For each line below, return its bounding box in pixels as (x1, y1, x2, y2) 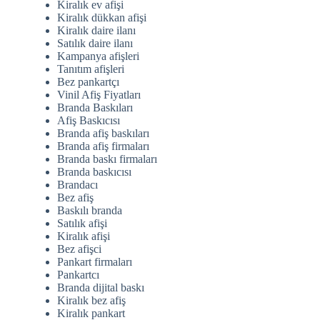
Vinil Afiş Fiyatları (57, 89, 141, 101)
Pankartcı (57, 269, 99, 281)
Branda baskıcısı (57, 166, 131, 179)
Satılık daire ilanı (57, 37, 133, 50)
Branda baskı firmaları (57, 153, 157, 166)
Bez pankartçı (57, 76, 119, 89)
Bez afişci (57, 243, 101, 256)
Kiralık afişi (57, 230, 110, 243)
